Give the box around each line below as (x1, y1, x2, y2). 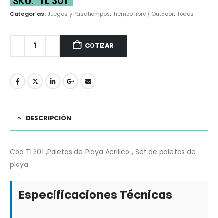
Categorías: (10, 9, 47, 18)
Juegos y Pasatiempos (47, 9, 110, 18)
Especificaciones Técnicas (19, 186, 172, 202)
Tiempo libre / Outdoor (113, 9, 174, 18)
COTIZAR (85, 41, 114, 51)
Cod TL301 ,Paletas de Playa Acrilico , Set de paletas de (10, 146, 196, 157)
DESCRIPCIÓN (26, 113, 71, 123)
